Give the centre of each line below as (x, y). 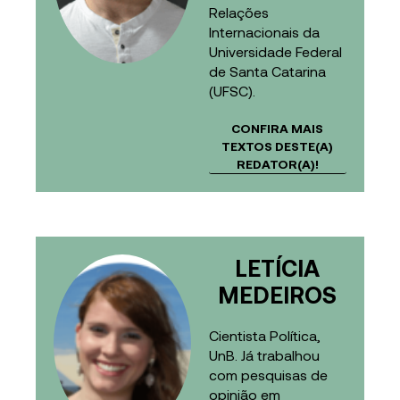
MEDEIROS (278, 295)
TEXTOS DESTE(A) (278, 146)
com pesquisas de (268, 375)
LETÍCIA (278, 268)
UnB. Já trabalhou (264, 355)
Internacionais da (264, 32)
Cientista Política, (265, 336)
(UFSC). (232, 91)
